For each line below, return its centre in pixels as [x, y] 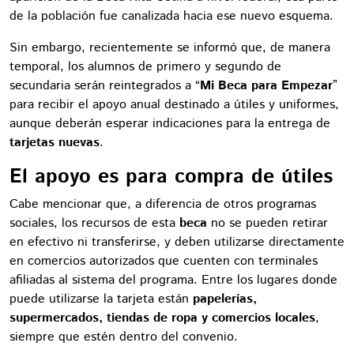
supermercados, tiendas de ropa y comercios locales [162, 318]
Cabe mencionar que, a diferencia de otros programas [163, 204]
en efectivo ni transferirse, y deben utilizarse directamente [177, 242]
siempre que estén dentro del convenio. [124, 337]
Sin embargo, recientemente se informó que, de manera [170, 47]
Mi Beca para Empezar [266, 85]
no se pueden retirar [267, 223]
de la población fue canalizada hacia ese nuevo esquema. [171, 16]
